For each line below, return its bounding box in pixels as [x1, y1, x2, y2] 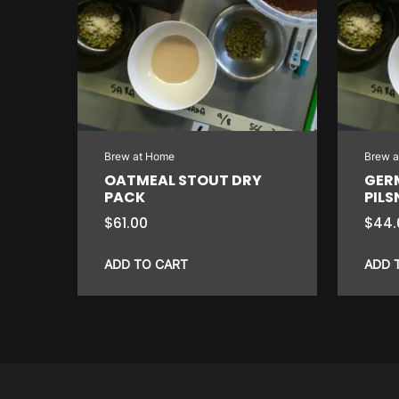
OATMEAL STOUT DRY [104, 169, 262, 191]
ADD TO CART [104, 256, 188, 272]
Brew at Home [104, 149, 175, 163]
